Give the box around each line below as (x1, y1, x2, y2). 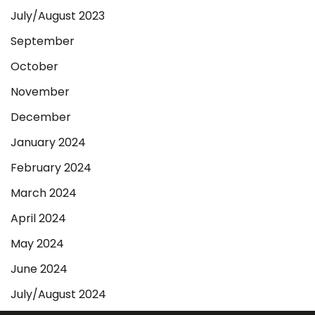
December (11, 109, 71, 126)
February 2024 (11, 160, 91, 176)
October (11, 58, 58, 75)
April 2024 (11, 210, 66, 227)
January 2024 (11, 134, 86, 151)
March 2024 (11, 185, 77, 202)
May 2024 (11, 236, 64, 252)
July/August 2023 (11, 8, 105, 25)
